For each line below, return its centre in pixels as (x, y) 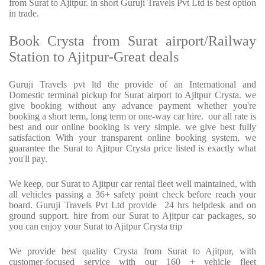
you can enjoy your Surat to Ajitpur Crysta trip (96, 227)
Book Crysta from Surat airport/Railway (132, 41)
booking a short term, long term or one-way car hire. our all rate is (132, 117)
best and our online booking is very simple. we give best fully (132, 127)
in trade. (24, 14)
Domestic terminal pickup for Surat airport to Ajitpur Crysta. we (132, 95)
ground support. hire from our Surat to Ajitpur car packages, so (132, 216)
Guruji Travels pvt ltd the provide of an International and (132, 85)
